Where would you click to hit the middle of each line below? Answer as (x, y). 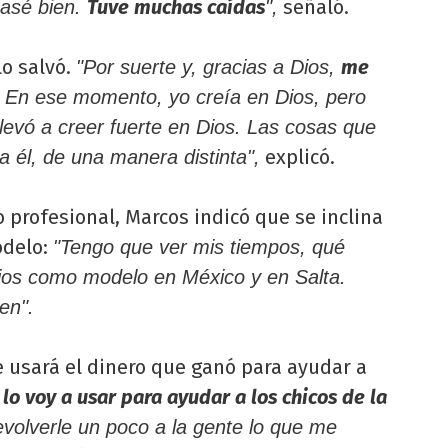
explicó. (297, 157)
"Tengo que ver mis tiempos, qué (199, 247)
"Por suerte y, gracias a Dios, (208, 67)
